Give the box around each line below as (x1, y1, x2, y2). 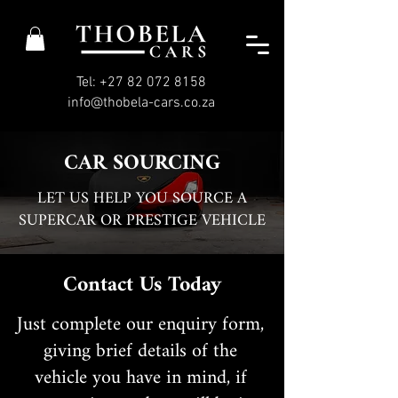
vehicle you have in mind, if (34, 361, 247, 396)
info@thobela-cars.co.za (67, 94, 215, 113)
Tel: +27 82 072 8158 (76, 74, 206, 92)
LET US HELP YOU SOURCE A (37, 185, 247, 213)
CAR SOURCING (64, 145, 220, 183)
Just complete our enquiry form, (17, 307, 264, 343)
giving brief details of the (44, 334, 237, 370)
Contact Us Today (63, 267, 222, 305)
